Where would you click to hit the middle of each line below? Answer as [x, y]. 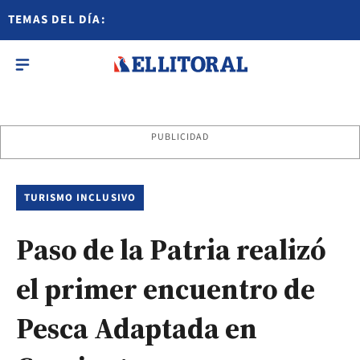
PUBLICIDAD [180, 137]
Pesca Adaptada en [137, 328]
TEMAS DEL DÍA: [57, 20]
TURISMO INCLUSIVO [80, 198]
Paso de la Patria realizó [171, 250]
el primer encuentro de [166, 289]
